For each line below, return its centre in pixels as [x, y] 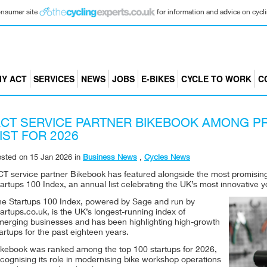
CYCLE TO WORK [216, 79]
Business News [110, 158]
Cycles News [167, 158]
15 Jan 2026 [51, 158]
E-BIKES [158, 79]
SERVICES [54, 79]
